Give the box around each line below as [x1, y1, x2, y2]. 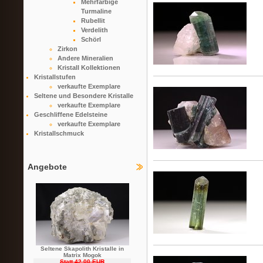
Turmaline [80, 8, 112, 15]
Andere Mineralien [57, 55, 113, 62]
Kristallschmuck [33, 130, 84, 137]
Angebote [28, 162, 67, 171]
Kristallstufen [33, 73, 76, 80]
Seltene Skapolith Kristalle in [41, 245, 124, 252]
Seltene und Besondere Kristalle [33, 92, 133, 99]
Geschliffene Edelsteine [33, 111, 107, 118]
